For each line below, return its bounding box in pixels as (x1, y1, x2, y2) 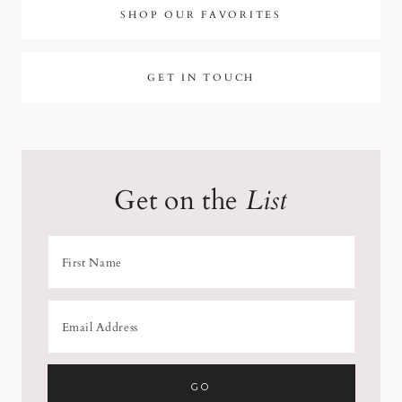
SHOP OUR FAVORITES (120, 7, 282, 22)
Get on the (114, 181, 246, 219)
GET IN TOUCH (147, 70, 255, 84)
